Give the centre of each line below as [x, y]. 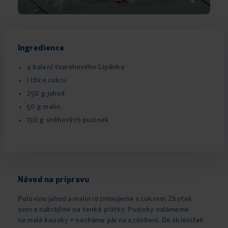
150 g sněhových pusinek [68, 121]
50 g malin [44, 107]
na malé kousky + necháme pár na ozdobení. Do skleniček [111, 221]
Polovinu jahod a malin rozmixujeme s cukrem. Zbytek [105, 199]
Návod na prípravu [54, 180]
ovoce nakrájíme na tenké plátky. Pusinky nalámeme [103, 210]
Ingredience [41, 49]
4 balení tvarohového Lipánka [75, 68]
